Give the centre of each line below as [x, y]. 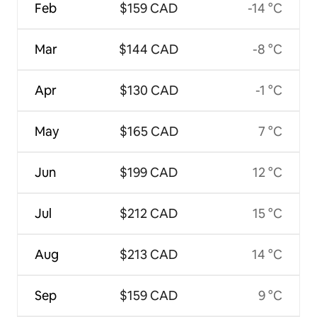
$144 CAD [149, 50]
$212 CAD [149, 214]
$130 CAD [149, 91]
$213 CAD [149, 255]
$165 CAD [149, 132]
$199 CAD [149, 173]
